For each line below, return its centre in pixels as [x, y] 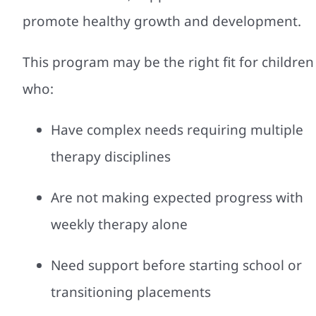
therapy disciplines [111, 156]
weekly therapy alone [119, 224]
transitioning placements [131, 292]
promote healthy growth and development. [162, 21]
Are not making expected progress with [177, 197]
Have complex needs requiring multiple [177, 129]
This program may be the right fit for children [168, 62]
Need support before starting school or [176, 265]
